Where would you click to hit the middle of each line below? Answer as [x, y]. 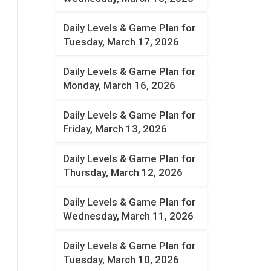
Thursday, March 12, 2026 [123, 172]
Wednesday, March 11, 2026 [129, 216]
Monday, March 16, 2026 [119, 85]
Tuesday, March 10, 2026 [121, 260]
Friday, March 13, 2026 [115, 129]
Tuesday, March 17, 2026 [121, 42]
